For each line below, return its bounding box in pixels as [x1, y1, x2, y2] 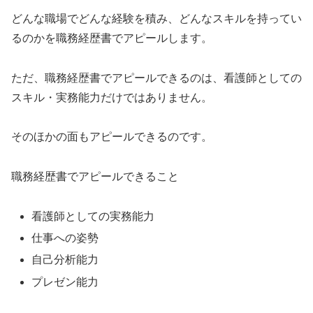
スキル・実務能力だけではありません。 [11, 91, 212, 103]
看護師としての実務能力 [31, 210, 155, 222]
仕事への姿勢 [31, 232, 99, 245]
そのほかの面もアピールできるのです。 [11, 131, 212, 143]
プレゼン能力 [31, 275, 99, 288]
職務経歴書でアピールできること [11, 170, 179, 183]
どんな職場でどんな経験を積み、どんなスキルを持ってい [11, 12, 302, 24]
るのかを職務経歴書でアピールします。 [11, 31, 212, 44]
